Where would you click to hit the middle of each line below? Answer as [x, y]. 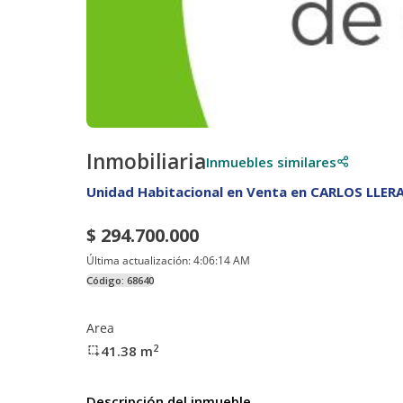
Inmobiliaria [146, 161]
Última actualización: [140, 260]
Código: [107, 280]
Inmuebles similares [271, 161]
